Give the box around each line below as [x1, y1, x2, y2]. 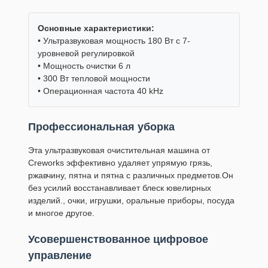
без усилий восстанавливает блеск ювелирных [28, 183, 211, 193]
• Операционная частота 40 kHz [38, 86, 163, 96]
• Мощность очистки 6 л [38, 61, 130, 71]
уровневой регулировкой [38, 48, 135, 58]
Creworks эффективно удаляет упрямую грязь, [28, 158, 212, 167]
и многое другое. [28, 208, 95, 218]
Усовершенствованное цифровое [28, 233, 208, 245]
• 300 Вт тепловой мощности [38, 74, 150, 83]
